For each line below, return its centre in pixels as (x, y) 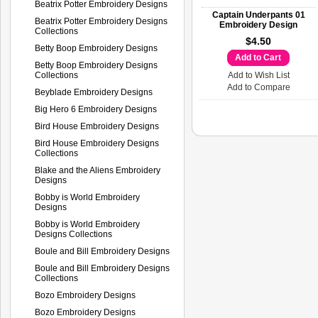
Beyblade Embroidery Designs (94, 92)
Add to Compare (258, 87)
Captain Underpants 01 (258, 15)
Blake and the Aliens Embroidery (98, 170)
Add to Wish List (258, 75)
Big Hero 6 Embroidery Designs (96, 109)
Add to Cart (258, 57)
